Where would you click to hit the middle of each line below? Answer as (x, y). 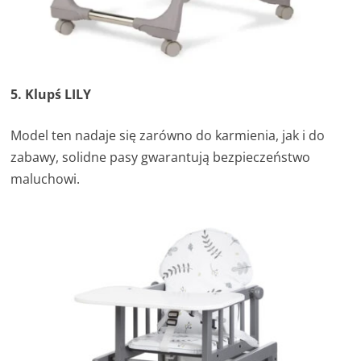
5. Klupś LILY (51, 94)
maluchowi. (46, 178)
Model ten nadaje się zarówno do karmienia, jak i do (168, 135)
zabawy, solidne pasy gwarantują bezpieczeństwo (161, 157)
